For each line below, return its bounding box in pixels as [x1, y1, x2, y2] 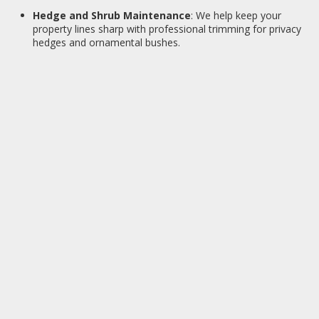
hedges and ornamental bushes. [33, 36, 180, 50]
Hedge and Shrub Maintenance [33, 9, 191, 23]
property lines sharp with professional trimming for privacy [33, 22, 301, 36]
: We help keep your [191, 9, 281, 23]
